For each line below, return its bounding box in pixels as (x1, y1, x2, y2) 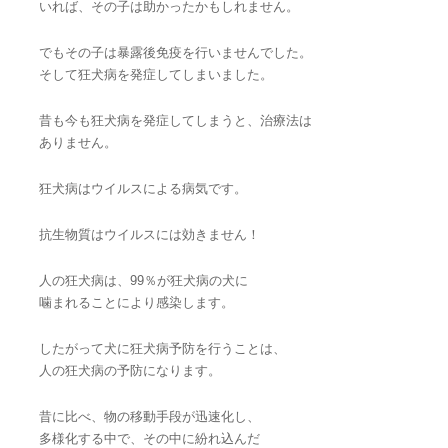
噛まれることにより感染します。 (39, 295, 234, 310)
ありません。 (39, 135, 117, 150)
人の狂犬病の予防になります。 (39, 363, 221, 378)
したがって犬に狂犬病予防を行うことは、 (39, 341, 286, 356)
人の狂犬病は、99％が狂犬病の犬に (39, 273, 248, 288)
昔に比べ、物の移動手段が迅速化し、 (39, 409, 260, 424)
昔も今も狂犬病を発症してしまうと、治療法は (39, 113, 312, 128)
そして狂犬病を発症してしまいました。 (39, 67, 273, 82)
